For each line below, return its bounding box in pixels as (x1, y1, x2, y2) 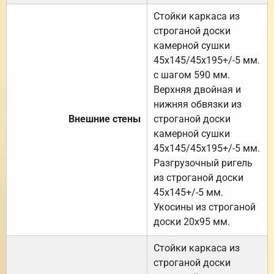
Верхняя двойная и (154, 83, 241, 95)
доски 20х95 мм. (154, 215, 230, 228)
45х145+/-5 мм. (154, 186, 223, 198)
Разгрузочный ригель (154, 157, 253, 169)
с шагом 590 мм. (154, 68, 230, 81)
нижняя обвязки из (154, 98, 242, 110)
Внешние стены (68, 113, 141, 125)
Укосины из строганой (154, 201, 256, 213)
